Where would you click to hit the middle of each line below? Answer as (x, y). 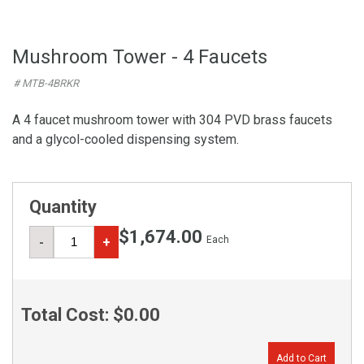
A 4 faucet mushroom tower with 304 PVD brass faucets (172, 120)
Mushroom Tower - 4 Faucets (140, 57)
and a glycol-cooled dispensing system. (126, 139)
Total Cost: (67, 315)
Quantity (63, 207)
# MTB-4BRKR (46, 83)
